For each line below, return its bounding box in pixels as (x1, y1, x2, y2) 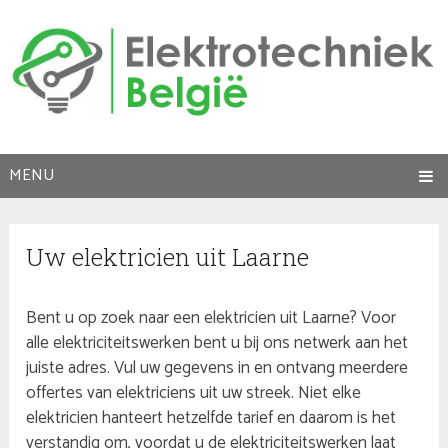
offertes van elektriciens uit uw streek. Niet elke (26, 379, 362, 408)
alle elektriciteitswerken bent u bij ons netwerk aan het (26, 329, 409, 358)
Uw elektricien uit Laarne (26, 241, 310, 274)
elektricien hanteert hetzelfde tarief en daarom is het (26, 404, 397, 433)
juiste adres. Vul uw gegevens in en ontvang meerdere (26, 354, 409, 383)
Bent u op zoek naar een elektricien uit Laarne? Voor (26, 304, 397, 333)
